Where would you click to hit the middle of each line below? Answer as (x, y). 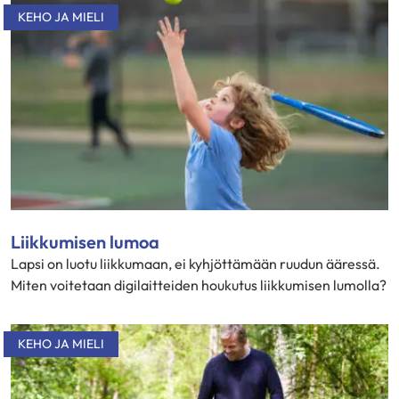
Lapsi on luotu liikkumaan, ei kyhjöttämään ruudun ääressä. (195, 263)
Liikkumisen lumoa (85, 241)
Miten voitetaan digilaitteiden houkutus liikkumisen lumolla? (199, 285)
